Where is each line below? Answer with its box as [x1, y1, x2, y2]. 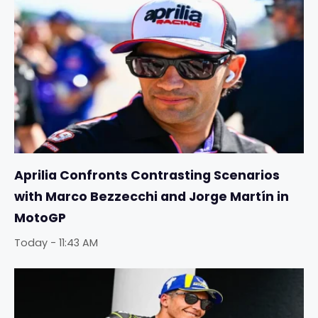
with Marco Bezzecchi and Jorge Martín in [14, 188, 289, 206]
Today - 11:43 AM [14, 236, 98, 251]
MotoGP [14, 209, 66, 227]
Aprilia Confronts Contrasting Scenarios [14, 167, 280, 185]
